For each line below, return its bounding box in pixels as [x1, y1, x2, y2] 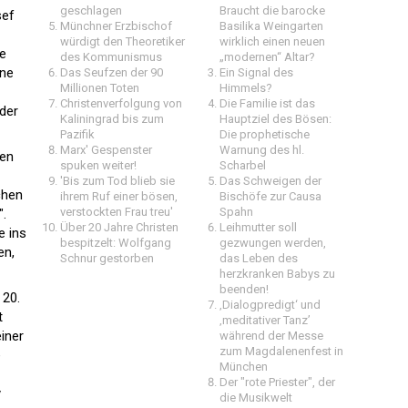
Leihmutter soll [219, 220, 297, 234]
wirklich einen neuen [219, 35, 325, 48]
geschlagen [60, 4, 122, 17]
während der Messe [219, 329, 323, 342]
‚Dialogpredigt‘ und [219, 298, 321, 311]
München [219, 360, 268, 373]
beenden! [219, 282, 269, 296]
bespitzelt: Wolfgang [60, 236, 171, 250]
